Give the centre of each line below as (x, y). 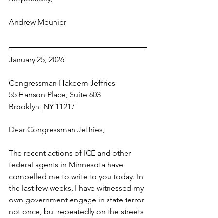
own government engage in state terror (77, 200)
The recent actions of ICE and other (71, 153)
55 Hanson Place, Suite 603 (55, 95)
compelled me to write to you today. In (77, 176)
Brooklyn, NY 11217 (42, 106)
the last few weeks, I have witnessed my (77, 188)
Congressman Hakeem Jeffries (62, 83)
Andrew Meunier (37, 22)
